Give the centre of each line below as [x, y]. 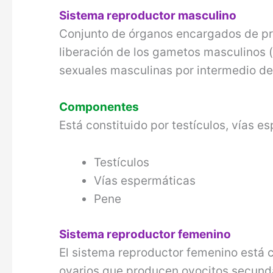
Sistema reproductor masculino [148, 15]
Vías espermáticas [145, 180]
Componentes [99, 107]
